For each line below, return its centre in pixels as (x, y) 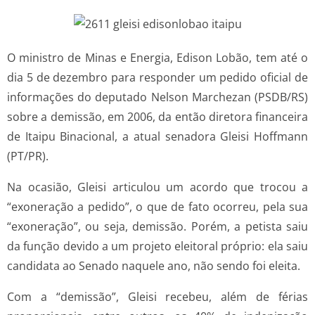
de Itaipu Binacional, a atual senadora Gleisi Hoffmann (157, 136)
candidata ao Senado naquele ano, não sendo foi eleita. (154, 265)
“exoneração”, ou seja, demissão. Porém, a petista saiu (157, 226)
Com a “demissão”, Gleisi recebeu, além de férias (157, 296)
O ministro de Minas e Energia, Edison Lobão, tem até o (157, 57)
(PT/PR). (28, 156)
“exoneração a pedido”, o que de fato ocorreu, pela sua (157, 206)
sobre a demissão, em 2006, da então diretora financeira (157, 116)
